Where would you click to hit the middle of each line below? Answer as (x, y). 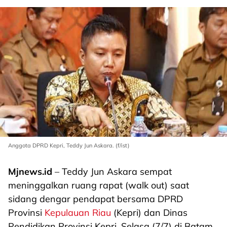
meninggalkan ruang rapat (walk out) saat (99, 185)
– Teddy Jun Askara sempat (112, 172)
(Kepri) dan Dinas (149, 213)
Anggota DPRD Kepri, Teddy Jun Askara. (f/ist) (69, 145)
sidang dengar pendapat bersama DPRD (96, 199)
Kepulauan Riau (78, 213)
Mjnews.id (30, 172)
